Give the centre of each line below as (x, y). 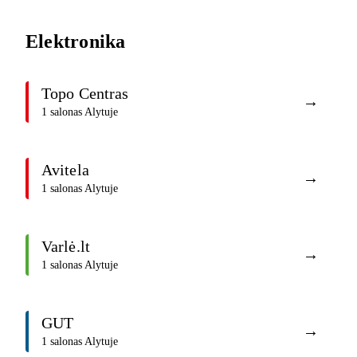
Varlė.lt (66, 247)
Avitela (65, 170)
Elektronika (76, 41)
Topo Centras (85, 94)
